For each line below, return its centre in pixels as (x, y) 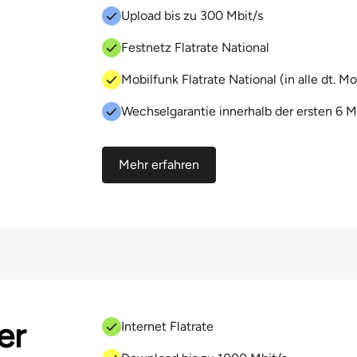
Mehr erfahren (159, 165)
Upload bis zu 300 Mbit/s (192, 16)
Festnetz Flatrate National (195, 47)
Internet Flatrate (167, 326)
